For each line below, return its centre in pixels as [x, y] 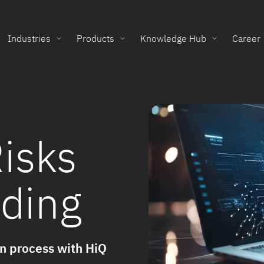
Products [95, 39]
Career [246, 39]
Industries [29, 39]
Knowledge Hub [173, 39]
